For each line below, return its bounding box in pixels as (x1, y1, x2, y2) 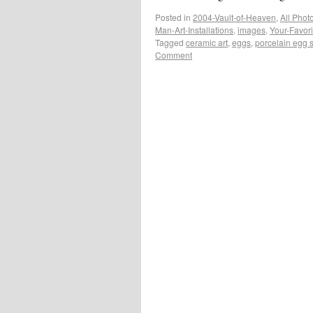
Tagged (155, 36, 184, 48)
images (238, 23, 265, 36)
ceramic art (186, 36, 228, 48)
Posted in (155, 10, 191, 23)
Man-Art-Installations (155, 23, 233, 36)
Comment (155, 48, 192, 61)
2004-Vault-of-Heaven (193, 10, 276, 23)
